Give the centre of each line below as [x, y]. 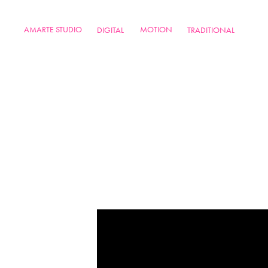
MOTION [156, 30]
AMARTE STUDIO [53, 30]
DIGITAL [111, 30]
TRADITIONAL [211, 30]
